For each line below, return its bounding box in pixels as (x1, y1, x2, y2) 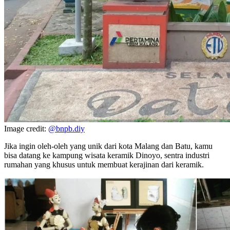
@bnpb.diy (48, 124, 85, 133)
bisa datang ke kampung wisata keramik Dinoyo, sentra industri (4, 151, 209, 160)
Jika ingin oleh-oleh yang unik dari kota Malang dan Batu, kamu (4, 142, 213, 151)
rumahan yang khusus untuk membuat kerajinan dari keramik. (4, 160, 204, 169)
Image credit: (4, 124, 48, 133)
